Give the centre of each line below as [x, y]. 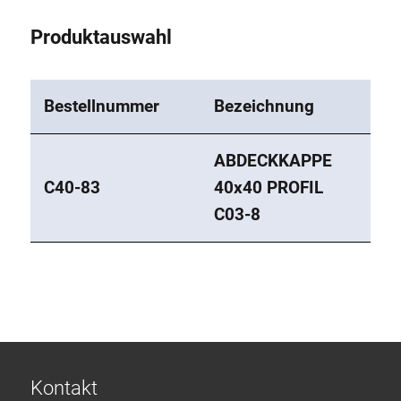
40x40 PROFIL [269, 188]
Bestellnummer [102, 107]
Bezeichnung [264, 107]
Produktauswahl [101, 38]
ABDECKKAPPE [273, 161]
